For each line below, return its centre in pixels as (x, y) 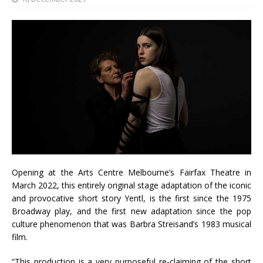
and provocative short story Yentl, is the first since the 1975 (131, 198)
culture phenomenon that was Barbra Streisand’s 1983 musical (131, 224)
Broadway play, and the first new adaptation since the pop (131, 211)
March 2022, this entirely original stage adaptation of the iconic (131, 186)
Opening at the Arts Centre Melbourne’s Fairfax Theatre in (131, 173)
